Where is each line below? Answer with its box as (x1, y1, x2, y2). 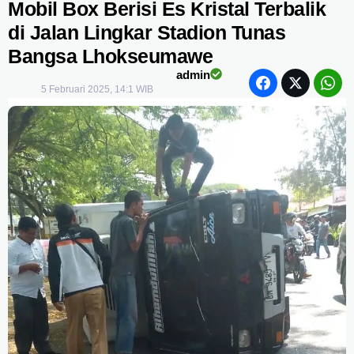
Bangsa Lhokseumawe (8, 44, 213, 67)
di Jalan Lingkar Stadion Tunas (8, 21, 285, 43)
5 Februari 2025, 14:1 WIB (41, 83, 154, 95)
